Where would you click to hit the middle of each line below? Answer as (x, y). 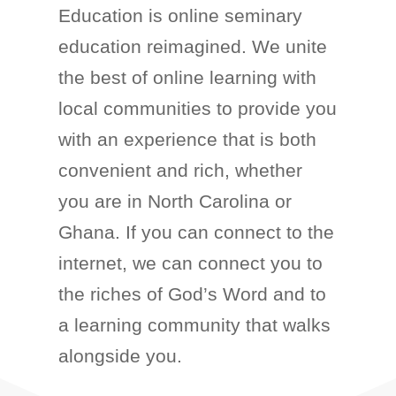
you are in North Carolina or (175, 201)
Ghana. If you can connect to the (197, 232)
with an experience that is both (188, 139)
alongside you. (121, 356)
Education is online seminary (181, 15)
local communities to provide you (198, 108)
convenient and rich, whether (181, 170)
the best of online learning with (188, 77)
